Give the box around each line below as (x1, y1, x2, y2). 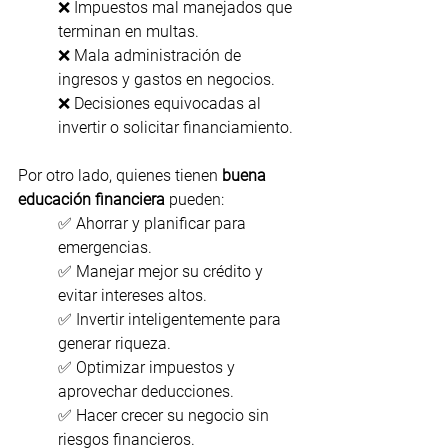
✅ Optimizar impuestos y (58, 358, 239, 378)
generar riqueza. (58, 334, 171, 354)
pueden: (165, 190, 224, 210)
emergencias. (58, 238, 152, 258)
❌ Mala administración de (58, 46, 245, 66)
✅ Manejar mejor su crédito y (58, 262, 267, 282)
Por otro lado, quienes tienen (18, 166, 222, 186)
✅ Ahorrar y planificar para (58, 214, 250, 234)
